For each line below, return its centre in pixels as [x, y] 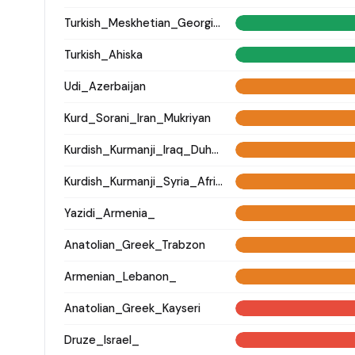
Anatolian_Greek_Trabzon [135, 244]
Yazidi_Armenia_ [110, 213]
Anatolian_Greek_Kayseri [132, 308]
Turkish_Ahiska [103, 54]
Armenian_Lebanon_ [120, 276]
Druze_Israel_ [102, 340]
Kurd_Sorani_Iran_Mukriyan [137, 118]
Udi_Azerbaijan [105, 86]
